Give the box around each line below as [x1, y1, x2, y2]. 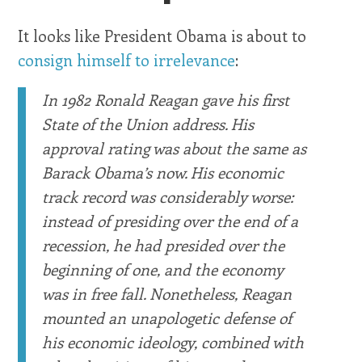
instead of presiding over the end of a [42, 210, 299, 232]
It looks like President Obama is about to [18, 25, 307, 47]
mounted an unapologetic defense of [42, 307, 293, 329]
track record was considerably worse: [42, 186, 294, 208]
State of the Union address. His [42, 113, 255, 135]
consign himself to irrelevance [18, 49, 236, 71]
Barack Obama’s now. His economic [42, 162, 284, 183]
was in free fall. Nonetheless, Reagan [42, 283, 293, 305]
